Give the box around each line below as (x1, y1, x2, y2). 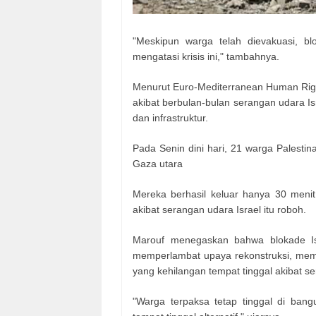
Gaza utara (133, 158, 183, 170)
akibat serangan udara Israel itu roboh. (133, 204, 306, 216)
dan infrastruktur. (133, 112, 208, 124)
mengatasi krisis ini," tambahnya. (133, 51, 279, 63)
